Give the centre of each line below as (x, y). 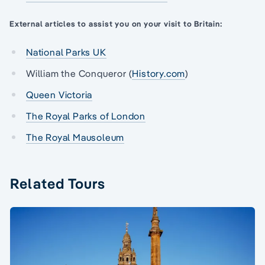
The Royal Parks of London (86, 116)
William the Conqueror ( (79, 73)
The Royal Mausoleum (75, 137)
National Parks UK (66, 52)
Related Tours (58, 183)
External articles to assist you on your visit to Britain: (116, 23)
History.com (159, 73)
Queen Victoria (59, 95)
